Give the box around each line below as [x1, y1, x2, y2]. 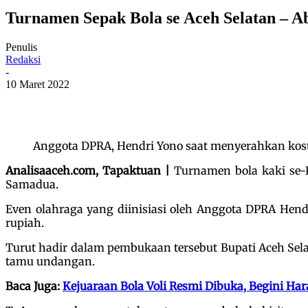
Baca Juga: [5, 278, 63, 293]
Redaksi [5, 53, 41, 65]
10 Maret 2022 [5, 78, 69, 90]
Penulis [5, 41, 37, 53]
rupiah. [5, 215, 44, 230]
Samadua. [5, 177, 58, 191]
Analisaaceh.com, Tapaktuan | [5, 163, 175, 177]
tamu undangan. [5, 254, 95, 268]
